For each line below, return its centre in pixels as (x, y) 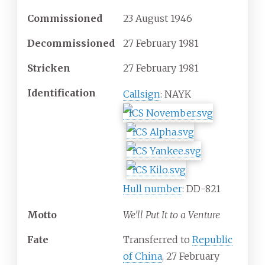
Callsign (142, 94)
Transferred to (158, 240)
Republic (212, 240)
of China (143, 256)
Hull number (153, 189)
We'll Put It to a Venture (172, 215)
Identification (62, 93)
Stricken (49, 68)
